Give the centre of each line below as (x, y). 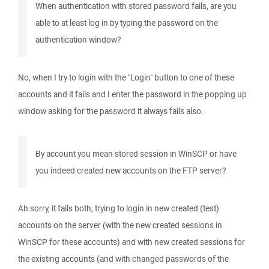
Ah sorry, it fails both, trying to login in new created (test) (119, 208)
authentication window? (78, 40)
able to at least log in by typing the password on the (127, 23)
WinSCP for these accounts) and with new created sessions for (131, 242)
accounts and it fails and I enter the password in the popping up (132, 94)
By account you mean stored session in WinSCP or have (136, 154)
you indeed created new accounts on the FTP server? (131, 171)
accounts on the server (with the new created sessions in (120, 225)
